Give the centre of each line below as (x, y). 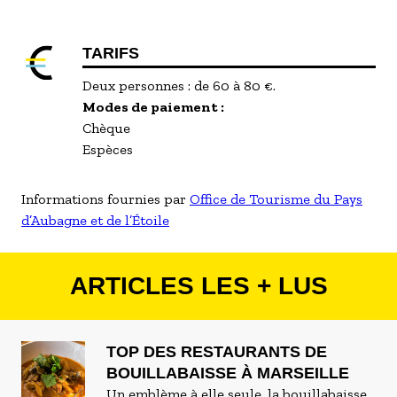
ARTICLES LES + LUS (198, 286)
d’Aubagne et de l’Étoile (95, 220)
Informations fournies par (105, 199)
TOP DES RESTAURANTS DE (217, 352)
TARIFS (111, 53)
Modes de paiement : (154, 107)
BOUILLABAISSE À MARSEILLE (228, 373)
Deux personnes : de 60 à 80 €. (179, 86)
